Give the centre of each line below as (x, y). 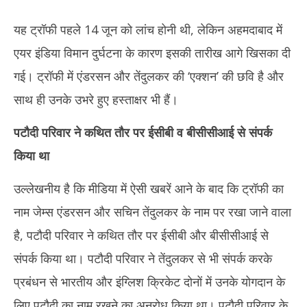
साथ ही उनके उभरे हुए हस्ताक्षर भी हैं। (96, 99)
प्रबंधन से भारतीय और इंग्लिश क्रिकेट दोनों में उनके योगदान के (149, 282)
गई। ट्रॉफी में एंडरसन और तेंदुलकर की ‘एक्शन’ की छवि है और (149, 76)
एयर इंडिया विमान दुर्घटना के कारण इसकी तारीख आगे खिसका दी (152, 53)
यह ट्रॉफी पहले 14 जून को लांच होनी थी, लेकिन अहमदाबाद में (148, 29)
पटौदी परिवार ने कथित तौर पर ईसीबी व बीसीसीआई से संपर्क (143, 132)
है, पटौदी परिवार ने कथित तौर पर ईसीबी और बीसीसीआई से (141, 235)
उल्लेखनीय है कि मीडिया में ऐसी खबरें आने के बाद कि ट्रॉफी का (149, 188)
